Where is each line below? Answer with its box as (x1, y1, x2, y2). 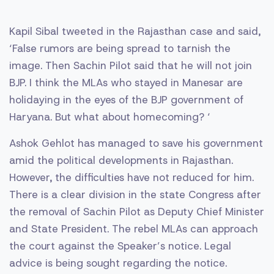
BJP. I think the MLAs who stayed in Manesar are (9, 75, 243, 89)
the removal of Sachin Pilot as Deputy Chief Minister (9, 204, 264, 218)
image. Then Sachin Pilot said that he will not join (9, 58, 252, 72)
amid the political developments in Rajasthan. (9, 153, 233, 167)
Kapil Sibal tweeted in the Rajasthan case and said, (9, 24, 261, 38)
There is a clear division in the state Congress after (9, 187, 261, 201)
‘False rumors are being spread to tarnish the (9, 41, 231, 55)
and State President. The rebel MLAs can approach (9, 221, 258, 235)
